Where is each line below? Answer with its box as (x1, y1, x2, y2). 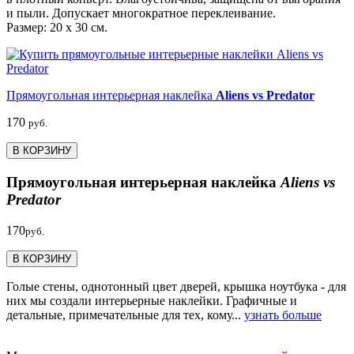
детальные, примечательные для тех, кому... (6, 307, 244, 322)
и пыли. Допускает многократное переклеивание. (6, 6, 276, 21)
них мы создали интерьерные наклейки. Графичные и (6, 293, 297, 307)
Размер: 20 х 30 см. (6, 21, 107, 35)
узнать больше (244, 307, 322, 322)
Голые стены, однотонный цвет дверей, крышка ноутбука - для (6, 279, 346, 293)
